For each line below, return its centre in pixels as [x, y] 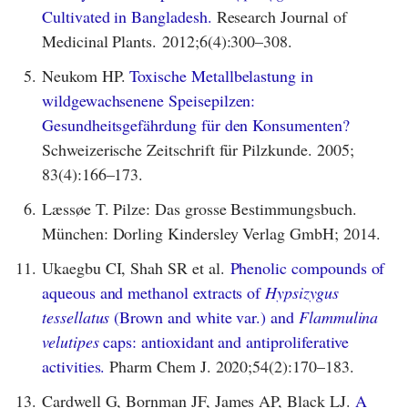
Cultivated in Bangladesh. [127, 16]
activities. [74, 366]
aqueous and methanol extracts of [154, 292]
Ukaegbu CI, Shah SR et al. [136, 267]
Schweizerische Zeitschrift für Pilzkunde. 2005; [198, 149]
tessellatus [76, 316]
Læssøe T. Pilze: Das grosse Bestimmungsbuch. [199, 208]
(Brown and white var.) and [204, 316]
